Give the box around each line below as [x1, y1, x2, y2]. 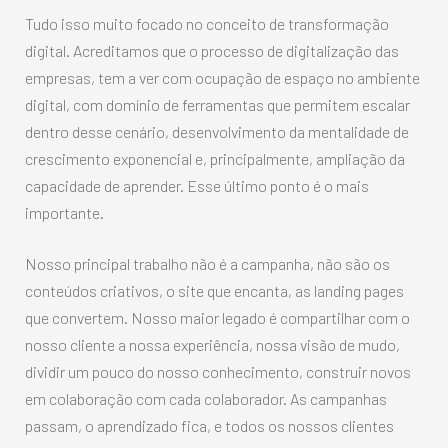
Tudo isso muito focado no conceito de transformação [25, 14, 389, 34]
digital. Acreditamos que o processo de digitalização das [25, 41, 399, 61]
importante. [25, 203, 104, 223]
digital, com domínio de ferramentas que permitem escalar [25, 95, 410, 115]
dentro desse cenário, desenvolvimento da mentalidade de [25, 122, 409, 142]
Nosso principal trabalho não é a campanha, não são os [25, 254, 390, 274]
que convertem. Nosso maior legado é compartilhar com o [25, 308, 410, 328]
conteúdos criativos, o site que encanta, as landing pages [25, 281, 404, 301]
